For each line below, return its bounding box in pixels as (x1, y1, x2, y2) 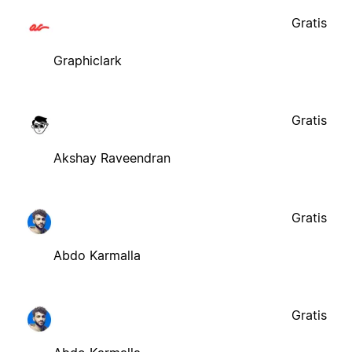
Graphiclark (53, 52, 122, 68)
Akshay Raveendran (53, 149, 170, 166)
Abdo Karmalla (53, 247, 141, 263)
